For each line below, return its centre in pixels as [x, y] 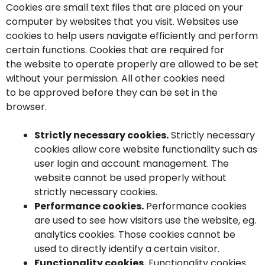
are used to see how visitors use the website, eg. [145, 220]
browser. [26, 107]
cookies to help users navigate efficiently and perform [132, 36]
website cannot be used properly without [130, 178]
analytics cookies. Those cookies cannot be [135, 235]
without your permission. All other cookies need [115, 78]
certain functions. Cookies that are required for [115, 50]
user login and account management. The [132, 164]
